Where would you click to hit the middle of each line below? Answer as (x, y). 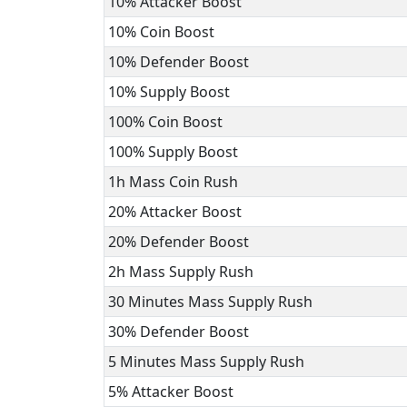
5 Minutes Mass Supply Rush (206, 362)
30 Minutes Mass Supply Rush (210, 302)
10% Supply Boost (169, 92)
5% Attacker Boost (171, 392)
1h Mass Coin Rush (173, 182)
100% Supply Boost (173, 152)
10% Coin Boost (161, 32)
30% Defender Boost (179, 332)
